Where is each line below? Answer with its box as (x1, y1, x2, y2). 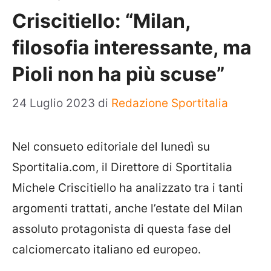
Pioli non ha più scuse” (12, 62, 224, 86)
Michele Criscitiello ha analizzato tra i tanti (12, 181, 243, 195)
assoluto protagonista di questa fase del (12, 222, 231, 236)
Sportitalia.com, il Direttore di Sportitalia (12, 160, 232, 174)
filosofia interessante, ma (12, 35, 252, 59)
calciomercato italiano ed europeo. (12, 243, 201, 256)
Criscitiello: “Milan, (12, 8, 191, 33)
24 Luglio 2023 (12, 96, 98, 110)
